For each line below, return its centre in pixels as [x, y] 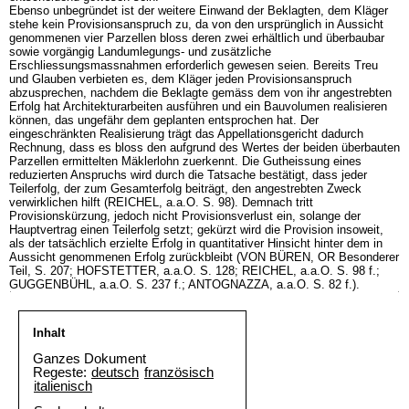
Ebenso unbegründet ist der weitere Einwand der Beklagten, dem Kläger [199, 10]
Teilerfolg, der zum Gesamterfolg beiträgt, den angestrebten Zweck [185, 189]
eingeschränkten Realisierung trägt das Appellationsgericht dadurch [186, 134]
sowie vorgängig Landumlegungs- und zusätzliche [140, 52]
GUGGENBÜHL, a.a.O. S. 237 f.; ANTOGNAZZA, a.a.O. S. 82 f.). [184, 284]
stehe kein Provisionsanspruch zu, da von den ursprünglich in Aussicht [196, 24]
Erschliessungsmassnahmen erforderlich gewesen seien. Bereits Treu [194, 65]
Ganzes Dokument [89, 358]
